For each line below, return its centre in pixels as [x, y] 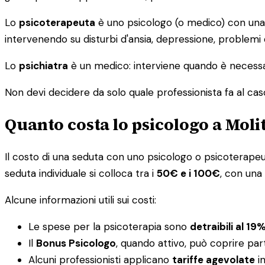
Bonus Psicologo [76, 243]
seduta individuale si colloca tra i [81, 173]
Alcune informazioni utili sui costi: [80, 200]
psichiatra [43, 65]
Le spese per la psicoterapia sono [109, 226]
